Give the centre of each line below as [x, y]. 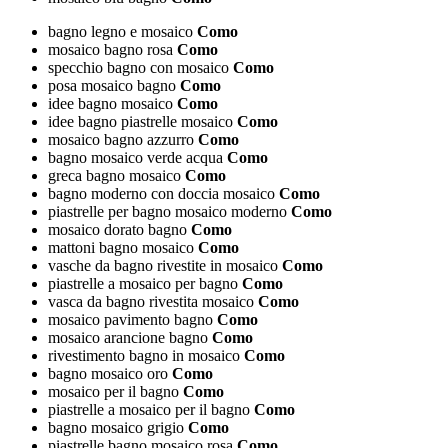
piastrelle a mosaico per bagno [143, 284]
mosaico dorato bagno [117, 230]
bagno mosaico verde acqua [135, 158]
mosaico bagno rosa [110, 50]
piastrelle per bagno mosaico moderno [167, 212]
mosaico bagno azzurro [121, 140]
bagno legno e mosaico [120, 32]
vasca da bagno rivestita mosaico [151, 302]
